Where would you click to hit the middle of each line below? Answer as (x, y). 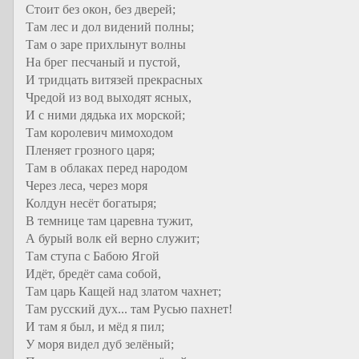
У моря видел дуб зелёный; (100, 344)
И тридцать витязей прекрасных (114, 80)
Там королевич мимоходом (99, 133)
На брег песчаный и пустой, (103, 62)
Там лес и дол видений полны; (110, 27)
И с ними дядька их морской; (105, 115)
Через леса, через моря (87, 186)
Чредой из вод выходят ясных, (109, 97)
